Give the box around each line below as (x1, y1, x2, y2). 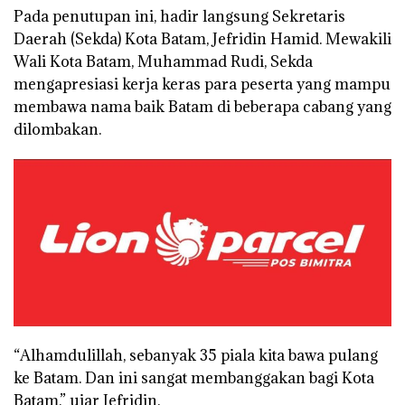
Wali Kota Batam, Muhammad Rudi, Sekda (14, 51, 313, 71)
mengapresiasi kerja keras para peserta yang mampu (14, 73, 391, 94)
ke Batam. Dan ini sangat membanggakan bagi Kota (14, 368, 374, 389)
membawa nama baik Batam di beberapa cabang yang (14, 96, 391, 117)
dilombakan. (14, 118, 101, 139)
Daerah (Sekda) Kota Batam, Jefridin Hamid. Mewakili (14, 28, 391, 49)
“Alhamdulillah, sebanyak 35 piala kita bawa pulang (14, 345, 378, 366)
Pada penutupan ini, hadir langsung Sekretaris (14, 5, 345, 26)
